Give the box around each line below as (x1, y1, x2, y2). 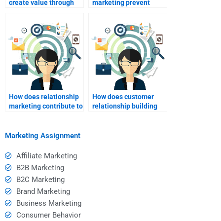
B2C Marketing (16, 175, 65, 184)
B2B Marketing (16, 163, 64, 172)
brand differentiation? (9, 111, 78, 120)
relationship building (92, 102, 157, 110)
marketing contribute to (9, 102, 83, 110)
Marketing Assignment (5, 131, 80, 140)
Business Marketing (16, 198, 81, 208)
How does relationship (9, 93, 79, 101)
